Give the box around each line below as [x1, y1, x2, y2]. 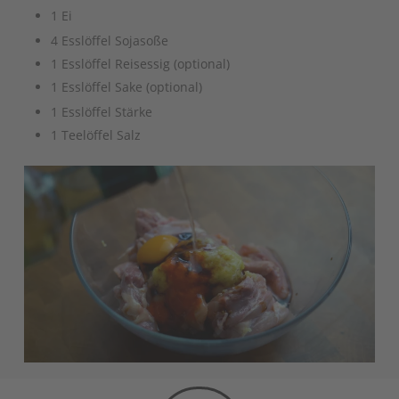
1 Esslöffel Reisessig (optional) [50, 54, 230, 72]
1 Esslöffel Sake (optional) [50, 77, 202, 95]
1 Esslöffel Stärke [50, 102, 152, 120]
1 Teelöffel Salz [50, 126, 141, 143]
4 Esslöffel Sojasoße [50, 31, 168, 49]
